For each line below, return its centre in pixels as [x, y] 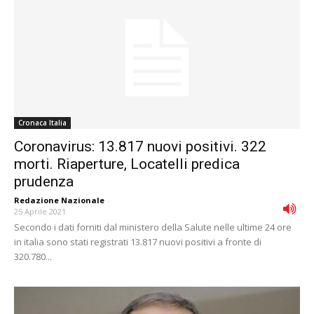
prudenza [44, 181]
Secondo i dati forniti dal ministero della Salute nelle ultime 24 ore [153, 227]
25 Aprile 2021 [40, 211]
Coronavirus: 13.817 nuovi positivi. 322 [140, 146]
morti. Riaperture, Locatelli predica [127, 164]
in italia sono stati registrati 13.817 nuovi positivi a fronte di [138, 241]
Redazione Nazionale [59, 200]
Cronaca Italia [42, 122]
